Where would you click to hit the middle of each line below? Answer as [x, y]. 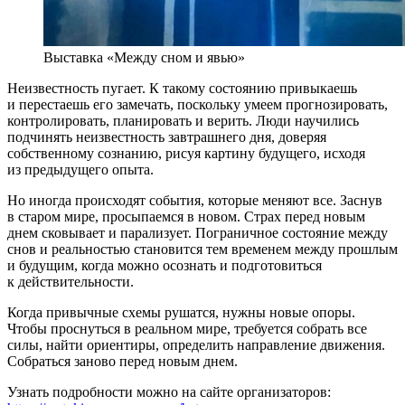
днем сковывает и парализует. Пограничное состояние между [198, 232]
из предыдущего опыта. [80, 169]
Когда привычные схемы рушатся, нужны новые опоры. [181, 312]
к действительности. [71, 281]
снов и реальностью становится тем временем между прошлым [202, 249]
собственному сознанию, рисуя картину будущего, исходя [186, 153]
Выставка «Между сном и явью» [144, 57]
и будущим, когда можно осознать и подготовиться [165, 265]
